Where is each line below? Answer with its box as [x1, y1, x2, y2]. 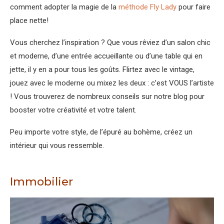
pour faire [176, 2, 210, 11]
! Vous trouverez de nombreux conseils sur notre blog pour [10, 91, 204, 101]
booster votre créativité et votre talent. [10, 105, 136, 114]
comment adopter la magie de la [10, 2, 118, 11]
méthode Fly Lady [118, 2, 176, 11]
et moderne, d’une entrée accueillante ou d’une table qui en [10, 51, 202, 60]
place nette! [10, 15, 48, 25]
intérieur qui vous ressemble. [10, 140, 104, 150]
